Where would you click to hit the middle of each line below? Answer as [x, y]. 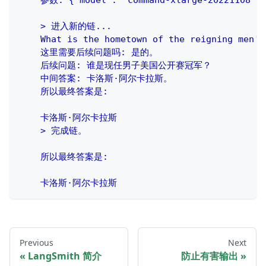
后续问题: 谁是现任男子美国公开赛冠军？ [115, 66]
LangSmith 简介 [65, 256]
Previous [37, 243]
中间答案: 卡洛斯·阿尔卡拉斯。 [96, 79]
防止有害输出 [210, 256]
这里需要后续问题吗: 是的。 [88, 53]
